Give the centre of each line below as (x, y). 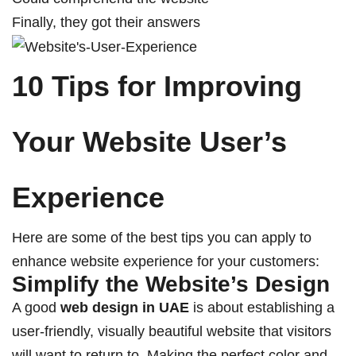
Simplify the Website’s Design (171, 284)
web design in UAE (125, 308)
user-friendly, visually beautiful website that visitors (172, 332)
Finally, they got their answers (106, 22)
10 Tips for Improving (157, 87)
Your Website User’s (149, 142)
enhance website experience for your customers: (166, 262)
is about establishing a (262, 308)
